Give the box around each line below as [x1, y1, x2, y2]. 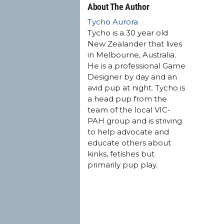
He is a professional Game [87, 60, 185, 70]
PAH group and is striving [87, 115, 182, 125]
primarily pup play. [87, 159, 157, 169]
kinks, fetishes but [87, 148, 154, 158]
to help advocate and [87, 126, 169, 136]
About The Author [87, 1, 149, 12]
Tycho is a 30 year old [87, 27, 168, 37]
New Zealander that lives [87, 38, 182, 48]
